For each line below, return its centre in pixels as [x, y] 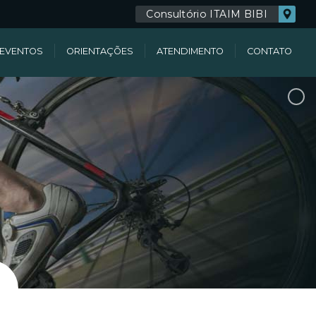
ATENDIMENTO [190, 51]
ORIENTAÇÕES [100, 51]
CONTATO [270, 51]
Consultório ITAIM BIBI [207, 14]
